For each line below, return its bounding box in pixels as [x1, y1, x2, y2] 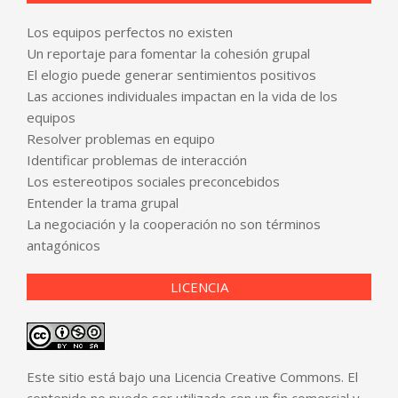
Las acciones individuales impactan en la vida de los [27, 86, 338, 105]
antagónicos [27, 235, 100, 254]
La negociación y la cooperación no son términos [27, 214, 321, 233]
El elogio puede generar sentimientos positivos [27, 65, 316, 84]
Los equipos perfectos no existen [27, 22, 233, 41]
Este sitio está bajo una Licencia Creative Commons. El [27, 367, 358, 386]
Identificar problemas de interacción [27, 150, 247, 169]
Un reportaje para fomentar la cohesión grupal [27, 44, 310, 62]
